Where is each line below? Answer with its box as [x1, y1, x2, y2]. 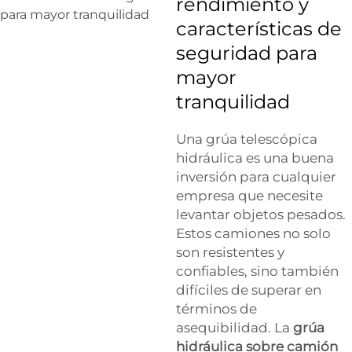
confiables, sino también [176, 263, 339, 280]
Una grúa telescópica [176, 131, 317, 148]
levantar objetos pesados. [176, 207, 346, 223]
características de [176, 17, 342, 41]
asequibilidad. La [176, 320, 293, 336]
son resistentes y [176, 244, 284, 261]
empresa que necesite [176, 188, 323, 204]
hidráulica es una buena [176, 150, 334, 167]
